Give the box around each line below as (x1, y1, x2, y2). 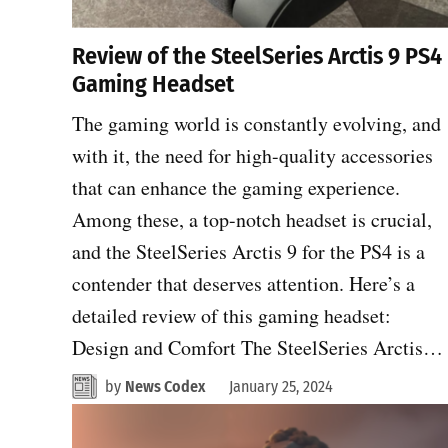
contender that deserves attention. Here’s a (72, 269, 415, 297)
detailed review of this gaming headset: (72, 301, 391, 329)
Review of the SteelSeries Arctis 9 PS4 (72, 41, 442, 70)
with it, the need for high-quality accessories (72, 141, 433, 169)
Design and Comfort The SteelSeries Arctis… (72, 333, 443, 361)
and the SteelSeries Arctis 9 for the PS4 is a (72, 237, 425, 265)
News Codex (125, 376, 205, 396)
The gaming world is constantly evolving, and (72, 109, 441, 137)
